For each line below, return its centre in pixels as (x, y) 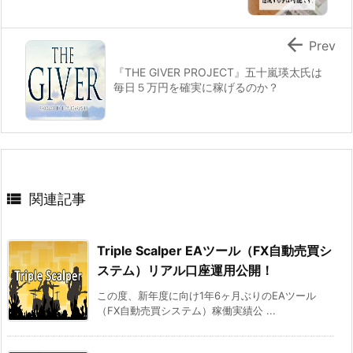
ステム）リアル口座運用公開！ (185, 270)
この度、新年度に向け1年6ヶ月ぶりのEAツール (206, 295)
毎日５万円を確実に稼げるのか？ (196, 87)
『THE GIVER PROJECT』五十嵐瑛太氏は (218, 72)
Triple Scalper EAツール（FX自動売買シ (214, 250)
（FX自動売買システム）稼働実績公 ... (186, 310)
